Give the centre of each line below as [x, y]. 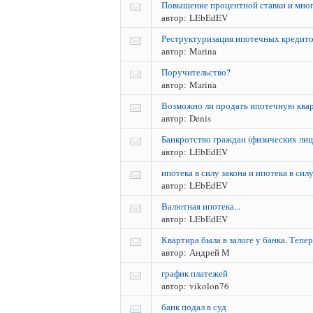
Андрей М [208, 252]
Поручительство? [196, 72]
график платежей [195, 273]
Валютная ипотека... [201, 206]
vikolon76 [208, 285]
